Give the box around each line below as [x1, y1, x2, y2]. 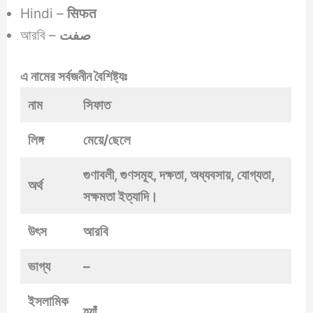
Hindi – [20, 4, 68, 22]
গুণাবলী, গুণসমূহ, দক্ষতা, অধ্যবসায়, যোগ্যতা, [83, 166, 275, 184]
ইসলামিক [28, 293, 69, 310]
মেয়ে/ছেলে [83, 131, 131, 149]
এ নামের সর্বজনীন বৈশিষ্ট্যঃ [20, 68, 133, 85]
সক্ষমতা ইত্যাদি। [83, 188, 159, 205]
